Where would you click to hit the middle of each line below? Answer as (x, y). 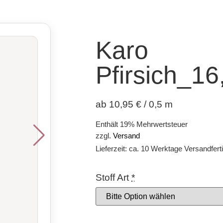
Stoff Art (112, 178)
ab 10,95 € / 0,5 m (134, 105)
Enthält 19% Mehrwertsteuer (142, 124)
